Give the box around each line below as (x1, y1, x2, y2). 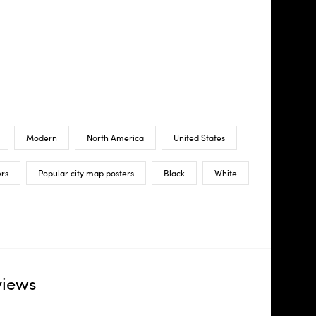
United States (173, 131, 225, 143)
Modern (25, 131, 57, 143)
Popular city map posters (37, 166, 134, 178)
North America (86, 131, 144, 143)
